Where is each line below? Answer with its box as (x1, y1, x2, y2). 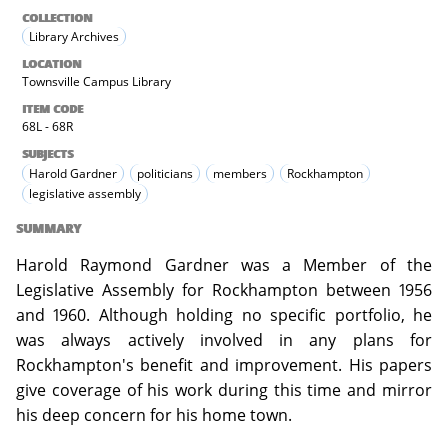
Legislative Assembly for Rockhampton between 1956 (16, 279, 432, 302)
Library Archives (29, 27, 119, 45)
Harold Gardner (29, 165, 117, 183)
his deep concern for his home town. (16, 404, 292, 427)
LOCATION (22, 55, 81, 71)
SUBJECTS (22, 145, 73, 161)
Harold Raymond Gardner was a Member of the (16, 254, 432, 277)
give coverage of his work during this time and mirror (16, 379, 432, 402)
